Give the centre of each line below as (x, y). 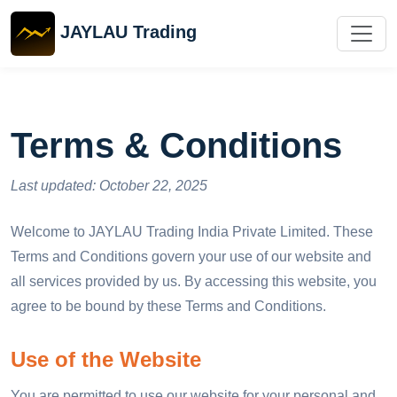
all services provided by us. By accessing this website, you (194, 281)
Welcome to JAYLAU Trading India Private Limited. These (192, 232)
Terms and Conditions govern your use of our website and (191, 257)
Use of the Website (106, 359)
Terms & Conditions (176, 145)
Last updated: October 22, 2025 (109, 186)
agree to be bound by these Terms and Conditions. (168, 306)
